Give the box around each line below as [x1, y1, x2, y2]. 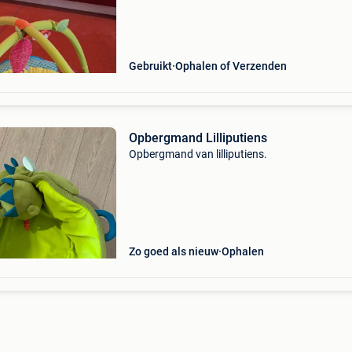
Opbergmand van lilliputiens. [128, 148, 267, 160]
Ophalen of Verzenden [174, 60, 287, 72]
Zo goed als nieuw [128, 245, 218, 258]
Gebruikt [128, 60, 172, 72]
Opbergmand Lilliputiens [128, 130, 267, 145]
